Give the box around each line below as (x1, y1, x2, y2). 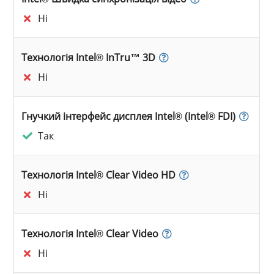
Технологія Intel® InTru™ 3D (21, 50, 156, 64)
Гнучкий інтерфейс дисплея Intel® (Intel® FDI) (21, 109, 236, 123)
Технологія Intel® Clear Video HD (21, 168, 176, 182)
